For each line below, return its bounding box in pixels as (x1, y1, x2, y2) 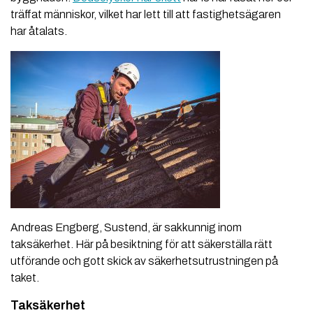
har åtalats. (10, 25, 67, 38)
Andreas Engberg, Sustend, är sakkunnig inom (10, 221, 242, 234)
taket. (10, 272, 39, 284)
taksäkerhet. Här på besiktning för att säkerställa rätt (10, 238, 272, 251)
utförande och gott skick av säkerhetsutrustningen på (10, 255, 278, 268)
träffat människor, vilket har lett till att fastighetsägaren (10, 8, 281, 21)
